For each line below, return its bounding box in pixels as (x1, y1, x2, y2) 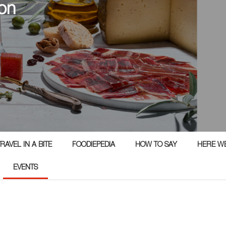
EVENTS (13, 164, 38, 172)
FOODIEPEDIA (72, 142, 115, 149)
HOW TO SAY (135, 142, 177, 149)
